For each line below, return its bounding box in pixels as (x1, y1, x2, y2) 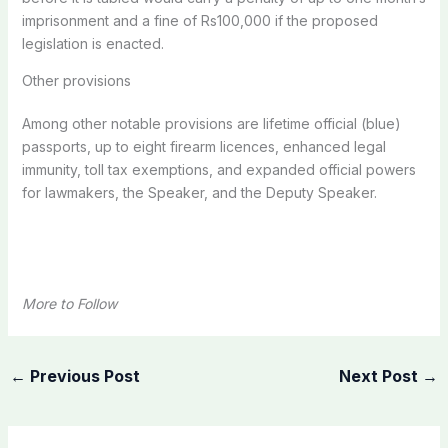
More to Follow (21, 294, 117, 312)
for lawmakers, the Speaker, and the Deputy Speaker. (21, 183, 377, 201)
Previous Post (25, 365, 140, 386)
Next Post (339, 365, 423, 386)
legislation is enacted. (21, 34, 164, 52)
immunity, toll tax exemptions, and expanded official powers (21, 160, 416, 178)
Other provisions (21, 71, 131, 89)
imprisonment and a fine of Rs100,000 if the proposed (21, 11, 378, 29)
